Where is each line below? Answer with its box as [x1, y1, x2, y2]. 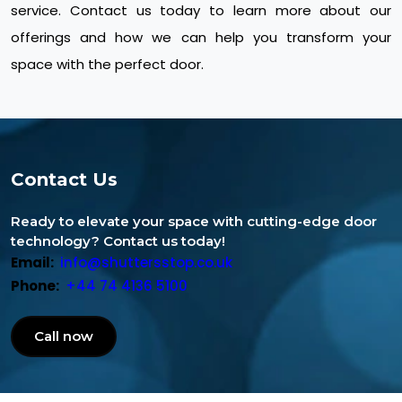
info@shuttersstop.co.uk [59, 252, 232, 272]
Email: [11, 252, 54, 272]
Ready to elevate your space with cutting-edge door [11, 212, 377, 230]
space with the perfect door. [11, 54, 204, 74]
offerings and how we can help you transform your [11, 27, 391, 47]
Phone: [11, 275, 59, 295]
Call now [34, 327, 93, 345]
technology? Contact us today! [11, 232, 225, 249]
